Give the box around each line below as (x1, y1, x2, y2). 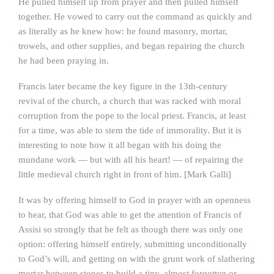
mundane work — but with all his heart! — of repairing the (18, 155, 243, 165)
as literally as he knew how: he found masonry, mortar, (18, 26, 228, 36)
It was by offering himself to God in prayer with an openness (18, 195, 251, 205)
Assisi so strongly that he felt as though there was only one (18, 224, 243, 234)
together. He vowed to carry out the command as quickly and (18, 12, 252, 21)
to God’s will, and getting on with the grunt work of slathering (18, 254, 255, 264)
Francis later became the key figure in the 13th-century (18, 81, 228, 91)
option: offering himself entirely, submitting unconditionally (18, 239, 247, 249)
